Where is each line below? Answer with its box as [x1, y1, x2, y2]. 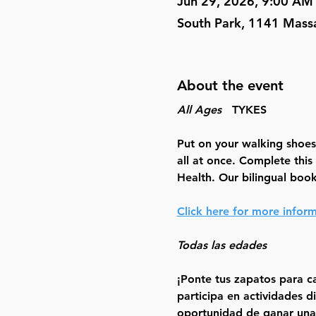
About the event [176, 76, 284, 94]
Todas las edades [176, 238, 267, 252]
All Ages [176, 102, 221, 116]
